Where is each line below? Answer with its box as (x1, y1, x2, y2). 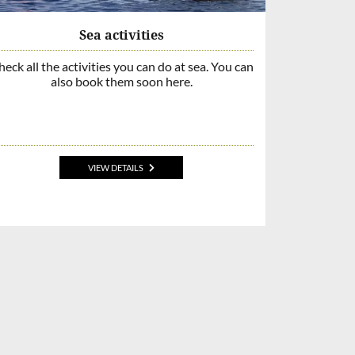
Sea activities (78, 25, 164, 44)
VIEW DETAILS (87, 162, 143, 174)
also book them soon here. (50, 73, 193, 89)
